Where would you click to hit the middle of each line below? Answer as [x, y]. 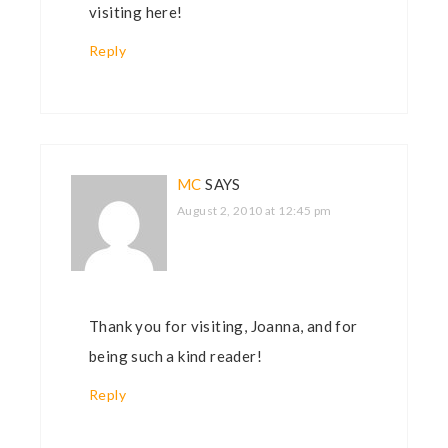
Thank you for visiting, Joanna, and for [223, 326]
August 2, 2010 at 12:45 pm [254, 211]
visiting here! [136, 12]
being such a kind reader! [175, 356]
